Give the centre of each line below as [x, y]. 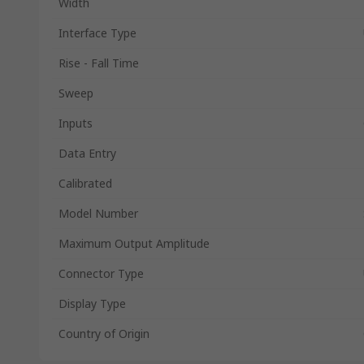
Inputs [76, 123]
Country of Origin [104, 334]
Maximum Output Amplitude [134, 243]
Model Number [98, 213]
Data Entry [87, 153]
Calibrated [85, 183]
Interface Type [97, 33]
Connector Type [101, 273]
